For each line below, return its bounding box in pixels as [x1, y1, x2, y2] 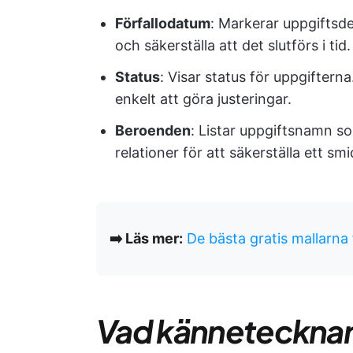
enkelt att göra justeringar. [115, 91, 292, 107]
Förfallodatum [115, 15, 210, 32]
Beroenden [115, 122, 191, 139]
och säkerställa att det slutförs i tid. [115, 37, 351, 54]
